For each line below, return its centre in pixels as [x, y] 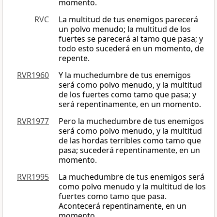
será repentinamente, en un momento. [130, 104]
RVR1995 [33, 177]
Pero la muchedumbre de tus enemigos [131, 121]
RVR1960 [33, 75]
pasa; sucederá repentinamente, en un [129, 150]
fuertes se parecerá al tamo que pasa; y [131, 39]
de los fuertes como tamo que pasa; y [127, 95]
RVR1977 [33, 121]
